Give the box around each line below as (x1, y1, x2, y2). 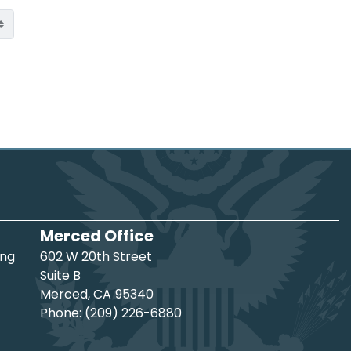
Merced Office (40, 225, 154, 248)
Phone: (40, 304, 85, 323)
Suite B (40, 266, 81, 285)
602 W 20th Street (40, 248, 152, 266)
